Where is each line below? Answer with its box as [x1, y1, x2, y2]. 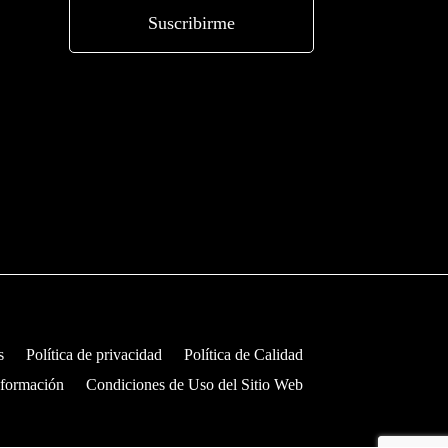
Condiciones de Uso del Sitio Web [85, 375, 303, 393]
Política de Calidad [183, 345, 303, 363]
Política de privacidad [25, 345, 162, 363]
